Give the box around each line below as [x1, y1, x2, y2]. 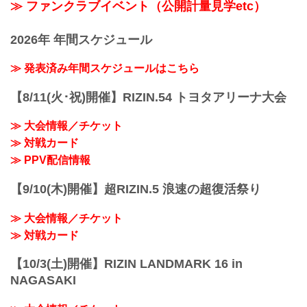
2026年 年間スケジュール [10, 32, 152, 47]
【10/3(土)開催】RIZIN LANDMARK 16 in [10, 257, 243, 271]
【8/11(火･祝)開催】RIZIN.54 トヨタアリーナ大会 [10, 90, 286, 104]
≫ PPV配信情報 [10, 154, 90, 167]
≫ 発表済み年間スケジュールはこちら [10, 62, 199, 75]
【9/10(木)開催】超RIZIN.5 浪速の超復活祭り [10, 182, 261, 197]
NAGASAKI [10, 273, 76, 288]
